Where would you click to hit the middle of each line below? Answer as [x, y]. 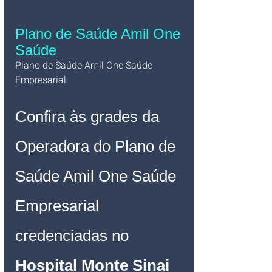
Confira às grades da [89, 116]
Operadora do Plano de [97, 146]
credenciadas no [74, 235]
